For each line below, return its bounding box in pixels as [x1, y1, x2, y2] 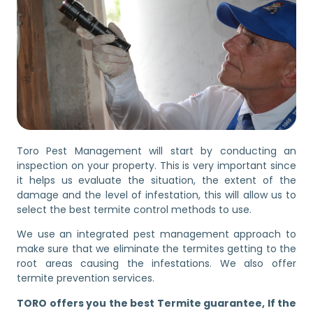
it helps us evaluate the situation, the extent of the [17, 173, 296, 187]
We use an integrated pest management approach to [17, 227, 296, 242]
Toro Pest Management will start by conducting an [17, 143, 296, 158]
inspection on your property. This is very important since [17, 158, 296, 173]
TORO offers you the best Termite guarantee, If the [17, 296, 296, 310]
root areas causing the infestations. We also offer [17, 256, 296, 271]
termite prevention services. [17, 271, 154, 286]
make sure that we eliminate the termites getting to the [17, 242, 296, 256]
